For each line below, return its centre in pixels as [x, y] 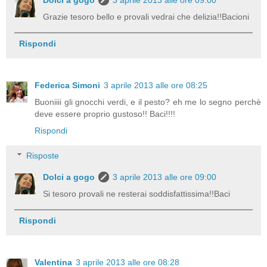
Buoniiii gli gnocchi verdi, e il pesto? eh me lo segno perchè [148, 102]
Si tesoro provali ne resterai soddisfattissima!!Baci [137, 193]
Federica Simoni [67, 86]
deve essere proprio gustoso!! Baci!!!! [105, 114]
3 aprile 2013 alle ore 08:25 [156, 86]
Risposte [43, 155]
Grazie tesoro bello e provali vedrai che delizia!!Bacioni [146, 17]
